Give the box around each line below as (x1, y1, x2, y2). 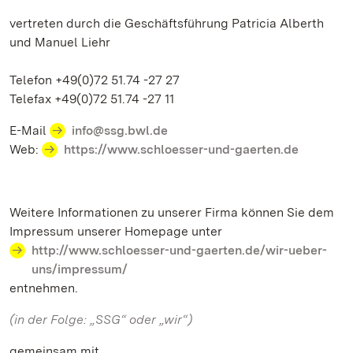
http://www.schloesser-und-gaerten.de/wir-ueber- (32, 243, 327, 258)
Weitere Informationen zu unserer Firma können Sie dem (9, 205, 334, 220)
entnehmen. (9, 281, 78, 295)
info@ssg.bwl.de (72, 123, 168, 138)
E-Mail (9, 123, 50, 138)
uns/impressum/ (32, 262, 128, 277)
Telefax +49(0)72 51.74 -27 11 (9, 91, 174, 106)
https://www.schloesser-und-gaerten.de (64, 142, 299, 157)
